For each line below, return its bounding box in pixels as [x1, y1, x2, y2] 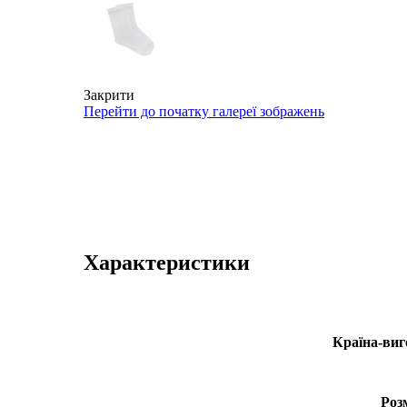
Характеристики [84, 250, 250, 274]
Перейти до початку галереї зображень [84, 104, 324, 119]
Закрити [84, 87, 134, 103]
